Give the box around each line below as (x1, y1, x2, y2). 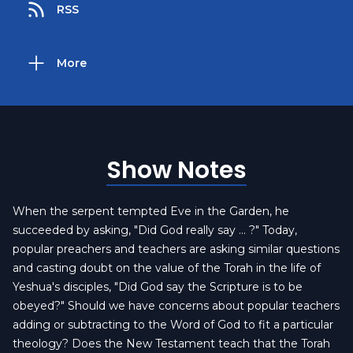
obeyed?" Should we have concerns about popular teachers (13, 299, 340, 313)
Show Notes (106, 154, 247, 187)
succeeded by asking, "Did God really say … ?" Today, (13, 223, 297, 237)
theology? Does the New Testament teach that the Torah (13, 336, 330, 351)
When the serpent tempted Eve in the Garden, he (13, 204, 289, 218)
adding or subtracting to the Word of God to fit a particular (13, 318, 333, 332)
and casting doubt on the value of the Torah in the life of (13, 261, 321, 275)
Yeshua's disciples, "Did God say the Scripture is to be (13, 280, 303, 294)
